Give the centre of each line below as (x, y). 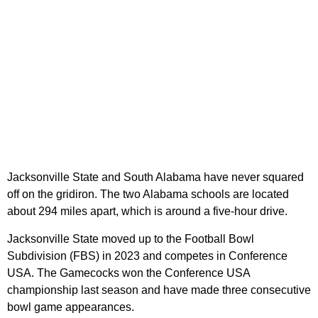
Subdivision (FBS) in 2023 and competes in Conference (147, 256)
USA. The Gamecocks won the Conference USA (128, 273)
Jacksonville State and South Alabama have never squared (155, 177)
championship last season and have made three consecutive (159, 290)
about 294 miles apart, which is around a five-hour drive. (147, 212)
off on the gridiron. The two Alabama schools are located (148, 194)
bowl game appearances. (71, 307)
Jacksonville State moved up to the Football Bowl (131, 239)
